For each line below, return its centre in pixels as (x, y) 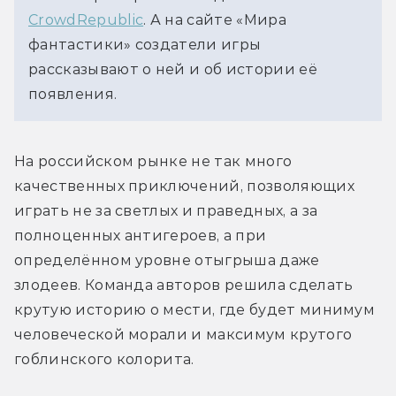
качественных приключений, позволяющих (184, 186)
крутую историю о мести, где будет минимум (195, 309)
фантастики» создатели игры (145, 44)
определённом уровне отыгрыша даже (167, 260)
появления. (73, 94)
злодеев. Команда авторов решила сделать (184, 285)
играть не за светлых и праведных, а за (166, 210)
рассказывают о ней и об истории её (173, 69)
